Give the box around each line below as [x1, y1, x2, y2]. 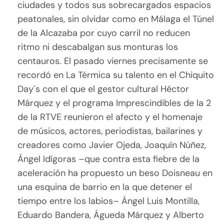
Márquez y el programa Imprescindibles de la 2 [17, 97, 211, 109]
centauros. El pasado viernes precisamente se [17, 55, 208, 67]
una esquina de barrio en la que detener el [17, 181, 192, 193]
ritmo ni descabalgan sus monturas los [17, 41, 178, 53]
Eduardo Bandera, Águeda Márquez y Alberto [17, 209, 204, 221]
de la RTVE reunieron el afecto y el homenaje [17, 111, 203, 123]
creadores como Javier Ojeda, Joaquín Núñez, [17, 139, 206, 151]
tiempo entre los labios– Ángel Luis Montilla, [17, 195, 200, 207]
